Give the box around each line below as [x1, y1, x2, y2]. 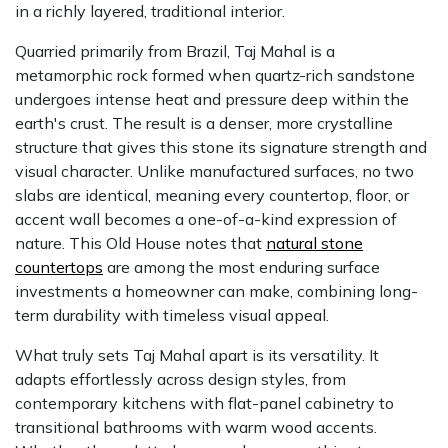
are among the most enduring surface [103, 256, 380, 277]
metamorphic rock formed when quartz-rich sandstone [15, 64, 415, 85]
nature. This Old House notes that [15, 232, 262, 253]
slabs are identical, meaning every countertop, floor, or [15, 184, 409, 205]
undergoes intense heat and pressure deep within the [15, 88, 409, 109]
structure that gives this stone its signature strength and [15, 136, 427, 157]
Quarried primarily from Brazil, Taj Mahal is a [15, 40, 335, 61]
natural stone [266, 232, 363, 253]
